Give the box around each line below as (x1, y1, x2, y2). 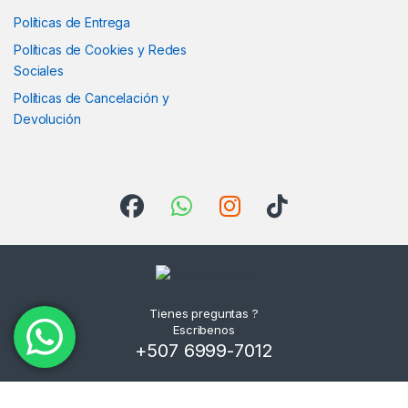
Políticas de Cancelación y (14, 89, 169, 106)
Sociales (14, 62, 64, 78)
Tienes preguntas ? (149, 306, 259, 321)
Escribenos (173, 322, 235, 338)
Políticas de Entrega (14, 14, 131, 30)
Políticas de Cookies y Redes (14, 41, 188, 57)
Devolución (14, 110, 81, 127)
